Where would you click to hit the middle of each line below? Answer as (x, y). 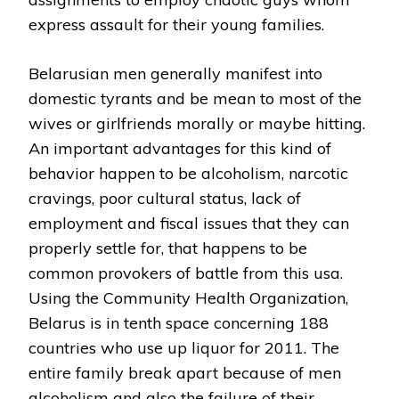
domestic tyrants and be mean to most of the (195, 98)
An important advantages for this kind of (180, 148)
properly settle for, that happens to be (168, 248)
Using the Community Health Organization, (188, 297)
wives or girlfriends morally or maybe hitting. (197, 123)
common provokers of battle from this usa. (186, 273)
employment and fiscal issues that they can (189, 223)
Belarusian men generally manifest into (175, 73)
